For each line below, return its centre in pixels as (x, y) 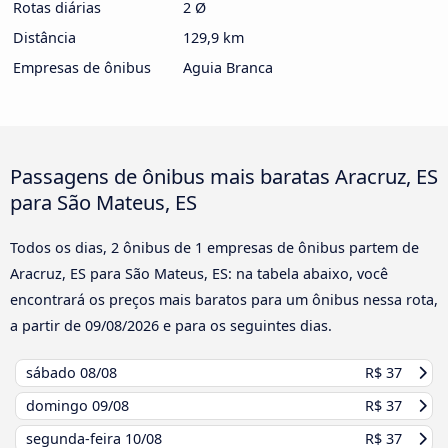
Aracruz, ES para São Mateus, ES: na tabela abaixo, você (199, 274)
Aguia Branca (228, 67)
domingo (59, 406)
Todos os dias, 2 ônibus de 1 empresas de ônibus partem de (214, 248)
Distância (44, 37)
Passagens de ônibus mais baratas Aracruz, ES (224, 176)
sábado (53, 373)
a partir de (47, 326)
